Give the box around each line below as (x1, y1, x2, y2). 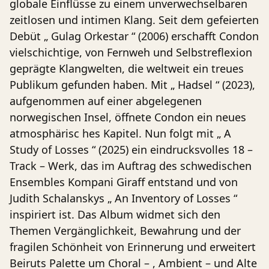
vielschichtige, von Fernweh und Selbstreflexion (10, 44, 252, 59)
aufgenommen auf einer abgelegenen (10, 93, 202, 108)
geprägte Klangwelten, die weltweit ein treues (10, 61, 244, 76)
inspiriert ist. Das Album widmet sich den (10, 207, 220, 222)
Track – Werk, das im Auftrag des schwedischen (10, 158, 252, 173)
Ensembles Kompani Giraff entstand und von (10, 174, 238, 189)
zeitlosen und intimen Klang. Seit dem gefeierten (10, 12, 259, 27)
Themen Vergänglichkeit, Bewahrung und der (10, 223, 241, 238)
